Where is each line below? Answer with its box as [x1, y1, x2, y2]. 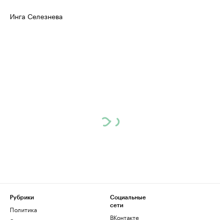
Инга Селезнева [10, 10, 63, 21]
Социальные [110, 194, 146, 200]
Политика [10, 204, 37, 214]
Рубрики [10, 194, 34, 200]
